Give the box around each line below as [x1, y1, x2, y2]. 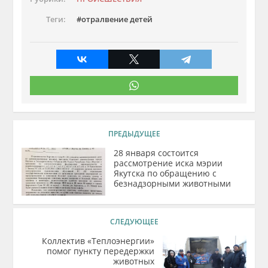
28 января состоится [114, 147, 199, 159]
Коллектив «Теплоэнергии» [41, 235, 154, 246]
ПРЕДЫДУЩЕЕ [108, 129, 160, 139]
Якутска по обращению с [114, 167, 217, 179]
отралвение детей [81, 14, 153, 25]
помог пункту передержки [46, 245, 154, 257]
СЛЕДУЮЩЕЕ [109, 217, 159, 227]
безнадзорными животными [114, 178, 232, 189]
